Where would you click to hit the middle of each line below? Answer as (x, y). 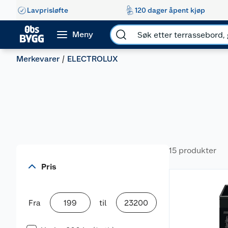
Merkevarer (38, 59)
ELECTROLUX (93, 59)
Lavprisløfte (48, 10)
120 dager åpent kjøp (170, 10)
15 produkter (193, 150)
